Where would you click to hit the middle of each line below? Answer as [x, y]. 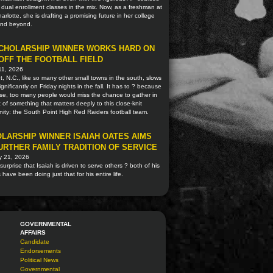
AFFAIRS [33, 232]
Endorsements [41, 251]
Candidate [35, 242]
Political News [39, 260]
